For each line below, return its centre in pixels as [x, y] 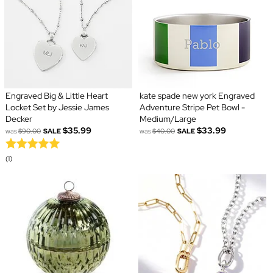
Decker [19, 119]
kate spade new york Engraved [197, 96]
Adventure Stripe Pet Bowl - [192, 108]
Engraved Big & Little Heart [56, 96]
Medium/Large [168, 119]
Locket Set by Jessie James [57, 108]
